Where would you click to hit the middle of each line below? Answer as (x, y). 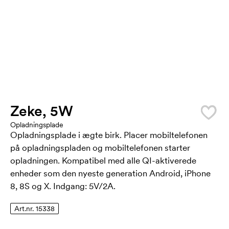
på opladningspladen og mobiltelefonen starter (100, 148)
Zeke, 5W (42, 111)
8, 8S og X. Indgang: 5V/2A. (63, 186)
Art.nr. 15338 (35, 209)
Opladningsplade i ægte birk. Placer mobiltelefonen (109, 135)
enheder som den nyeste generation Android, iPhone (110, 173)
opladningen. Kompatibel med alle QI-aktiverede (103, 161)
